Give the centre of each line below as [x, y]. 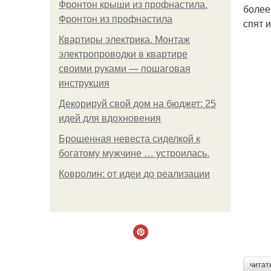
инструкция [84, 83]
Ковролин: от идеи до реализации [134, 174]
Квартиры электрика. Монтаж [124, 40]
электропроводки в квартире [123, 54]
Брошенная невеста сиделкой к [129, 139]
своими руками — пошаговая [125, 69]
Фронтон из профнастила [116, 19]
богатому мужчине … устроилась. [134, 153]
